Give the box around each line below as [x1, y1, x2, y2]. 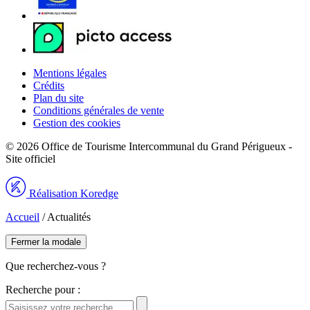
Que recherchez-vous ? [6, 259, 106, 272]
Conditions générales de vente [33, 104, 164, 116]
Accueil [6, 210, 39, 223]
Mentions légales [33, 66, 107, 79]
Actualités [47, 210, 91, 223]
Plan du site [33, 91, 84, 104]
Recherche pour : [6, 283, 80, 295]
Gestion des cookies [33, 116, 120, 129]
